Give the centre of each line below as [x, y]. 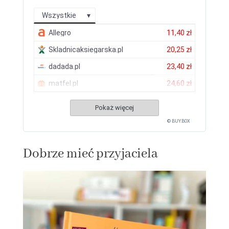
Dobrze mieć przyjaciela [90, 154]
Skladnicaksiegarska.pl [86, 50]
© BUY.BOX [179, 121]
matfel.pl [63, 84]
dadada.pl [64, 67]
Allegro [60, 33]
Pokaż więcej [114, 108]
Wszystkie [59, 16]
